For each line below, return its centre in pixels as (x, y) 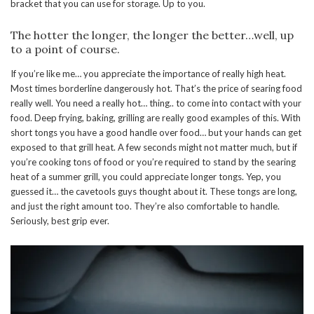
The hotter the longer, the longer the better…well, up (152, 35)
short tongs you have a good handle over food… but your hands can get (156, 132)
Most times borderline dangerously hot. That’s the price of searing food (156, 88)
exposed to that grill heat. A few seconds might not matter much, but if (154, 147)
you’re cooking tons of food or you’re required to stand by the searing (153, 162)
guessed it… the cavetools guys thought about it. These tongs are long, (154, 191)
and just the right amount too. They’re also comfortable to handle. (145, 206)
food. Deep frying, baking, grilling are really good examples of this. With (156, 117)
